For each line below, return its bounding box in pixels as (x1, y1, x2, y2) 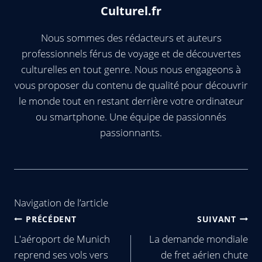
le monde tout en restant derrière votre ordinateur (18, 94, 244, 108)
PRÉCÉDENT (26, 213, 77, 225)
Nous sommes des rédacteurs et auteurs (40, 31, 222, 45)
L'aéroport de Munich (14, 232, 110, 246)
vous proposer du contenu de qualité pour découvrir (14, 78, 248, 92)
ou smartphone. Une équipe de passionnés (36, 110, 226, 124)
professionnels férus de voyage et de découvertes (21, 47, 241, 61)
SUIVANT (196, 213, 236, 225)
